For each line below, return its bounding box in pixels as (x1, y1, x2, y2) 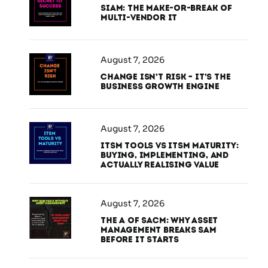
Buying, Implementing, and (100, 150, 229, 161)
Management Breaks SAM (100, 225, 217, 236)
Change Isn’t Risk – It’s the (100, 72, 231, 83)
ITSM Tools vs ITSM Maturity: (100, 141, 239, 151)
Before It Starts (100, 234, 179, 245)
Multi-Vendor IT (100, 13, 178, 23)
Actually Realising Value (100, 160, 220, 170)
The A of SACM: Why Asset (100, 215, 218, 226)
